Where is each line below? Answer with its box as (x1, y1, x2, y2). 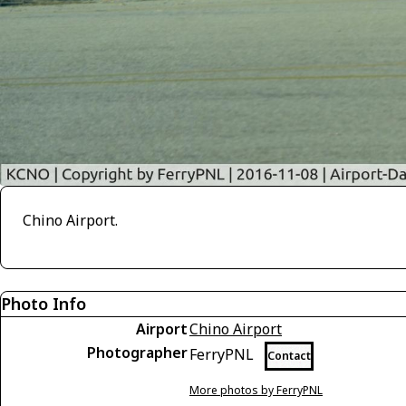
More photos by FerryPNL (189, 382, 323, 398)
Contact (267, 347, 311, 363)
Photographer (87, 342, 188, 362)
